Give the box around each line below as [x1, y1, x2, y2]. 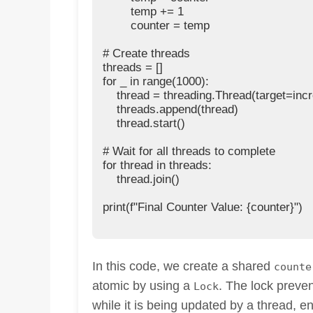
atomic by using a [92, 279, 194, 293]
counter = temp [103, 18, 210, 32]
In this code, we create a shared [92, 259, 274, 274]
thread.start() [103, 116, 185, 130]
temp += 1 [103, 4, 184, 18]
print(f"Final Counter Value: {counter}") [103, 200, 303, 214]
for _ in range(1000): [103, 74, 209, 88]
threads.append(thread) [103, 102, 238, 116]
